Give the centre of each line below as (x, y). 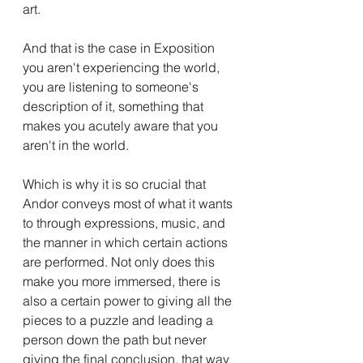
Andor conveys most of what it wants (129, 204)
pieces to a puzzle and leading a (120, 320)
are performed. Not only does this (120, 262)
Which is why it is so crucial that (116, 184)
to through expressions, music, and (126, 223)
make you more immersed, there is (123, 282)
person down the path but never (116, 340)
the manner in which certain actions (127, 243)
